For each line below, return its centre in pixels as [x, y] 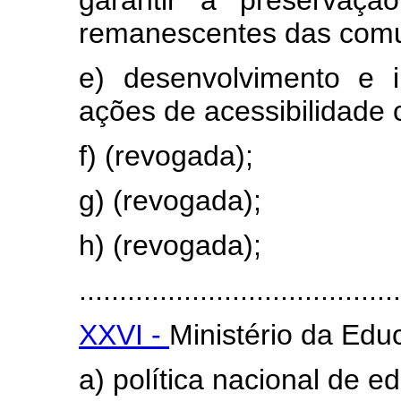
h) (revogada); [170, 245]
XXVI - [124, 334]
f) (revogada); [166, 155]
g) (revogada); [170, 200]
